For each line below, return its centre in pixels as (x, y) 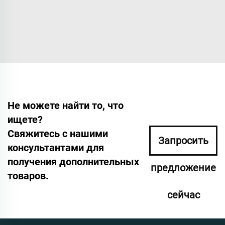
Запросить (183, 140)
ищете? (25, 119)
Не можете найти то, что (66, 105)
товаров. (28, 176)
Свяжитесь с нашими (58, 133)
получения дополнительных (73, 161)
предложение (183, 167)
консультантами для (56, 147)
